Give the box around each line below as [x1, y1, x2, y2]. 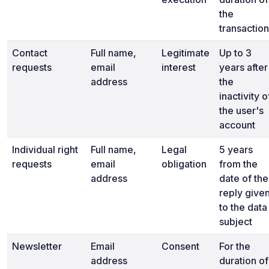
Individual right [12, 144, 78, 156]
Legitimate [162, 47, 210, 59]
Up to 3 [219, 47, 252, 59]
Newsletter [12, 240, 62, 252]
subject [219, 216, 252, 228]
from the [219, 158, 258, 170]
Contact [12, 47, 47, 59]
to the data [219, 201, 267, 213]
